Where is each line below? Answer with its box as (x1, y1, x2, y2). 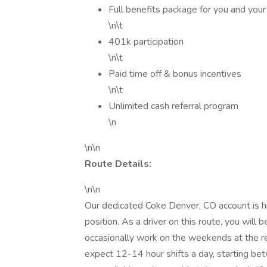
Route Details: (85, 157, 151, 170)
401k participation (108, 35, 184, 48)
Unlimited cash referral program (108, 100, 238, 113)
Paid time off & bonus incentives (108, 67, 241, 80)
